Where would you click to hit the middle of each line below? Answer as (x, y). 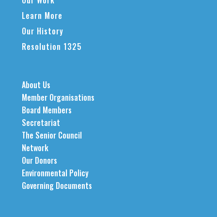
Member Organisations (58, 98)
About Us (36, 85)
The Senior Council (52, 135)
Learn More (42, 16)
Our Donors (39, 161)
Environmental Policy (55, 173)
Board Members (46, 110)
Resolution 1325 (52, 47)
